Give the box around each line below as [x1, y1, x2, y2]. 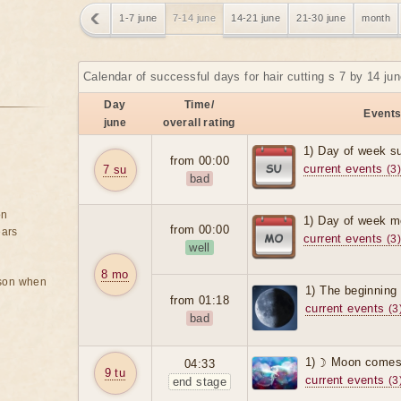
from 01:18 [170, 294, 229, 308]
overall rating [163, 116, 235, 130]
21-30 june [296, 13, 346, 24]
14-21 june [231, 13, 281, 24]
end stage [172, 375, 227, 389]
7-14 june [172, 13, 217, 24]
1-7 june [119, 13, 158, 24]
